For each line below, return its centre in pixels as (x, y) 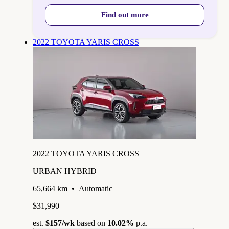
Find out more (125, 15)
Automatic (96, 188)
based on (91, 223)
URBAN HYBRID (65, 171)
